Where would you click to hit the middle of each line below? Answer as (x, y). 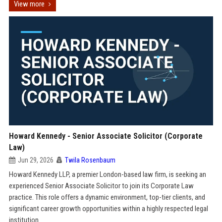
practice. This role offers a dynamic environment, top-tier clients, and (107, 197)
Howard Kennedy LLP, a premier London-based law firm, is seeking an (107, 174)
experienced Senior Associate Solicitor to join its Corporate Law (101, 186)
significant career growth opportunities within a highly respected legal (108, 209)
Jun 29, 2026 (35, 160)
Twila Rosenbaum (90, 160)
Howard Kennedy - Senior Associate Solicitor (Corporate (106, 136)
